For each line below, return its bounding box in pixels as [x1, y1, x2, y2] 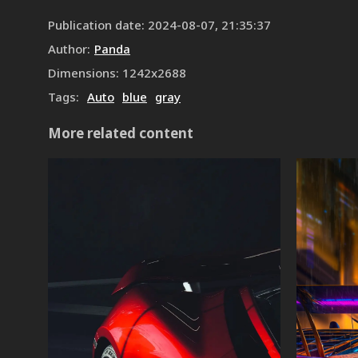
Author [48, 41, 87, 57]
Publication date [48, 17, 141, 33]
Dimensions [48, 65, 116, 81]
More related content [48, 124, 193, 142]
